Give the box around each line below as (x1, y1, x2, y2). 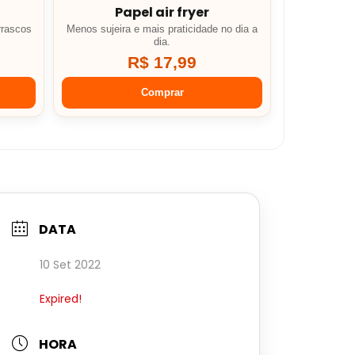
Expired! (40, 291, 82, 307)
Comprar (140, 86, 184, 99)
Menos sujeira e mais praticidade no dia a (67, 24, 258, 36)
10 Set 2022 (40, 257, 101, 273)
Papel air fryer (115, 3, 210, 22)
